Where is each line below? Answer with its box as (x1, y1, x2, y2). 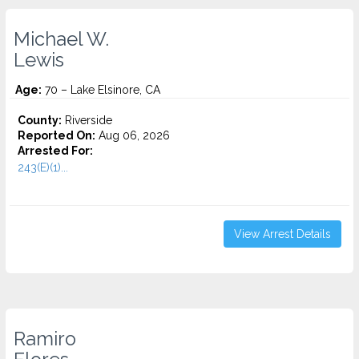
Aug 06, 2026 (95, 129, 170, 142)
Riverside (62, 114, 112, 127)
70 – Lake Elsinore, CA (42, 83, 160, 96)
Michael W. (14, 28, 109, 50)
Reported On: (18, 129, 95, 142)
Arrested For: (18, 144, 93, 157)
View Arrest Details (234, 228, 331, 240)
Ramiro (14, 328, 76, 350)
